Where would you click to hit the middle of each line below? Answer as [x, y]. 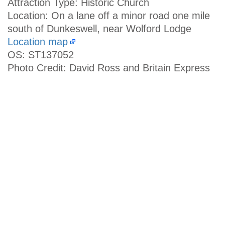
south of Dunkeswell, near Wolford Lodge [99, 28]
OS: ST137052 [41, 54]
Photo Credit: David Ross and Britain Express [109, 68]
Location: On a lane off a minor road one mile [109, 15]
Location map [38, 41]
